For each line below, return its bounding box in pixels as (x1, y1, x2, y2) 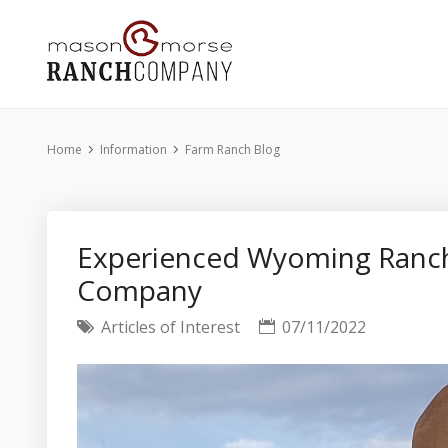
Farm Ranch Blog (185, 141, 280, 158)
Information (100, 141, 167, 158)
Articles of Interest (97, 316, 240, 338)
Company (77, 271, 202, 309)
